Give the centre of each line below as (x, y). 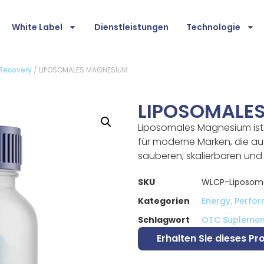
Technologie (213, 27)
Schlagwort (164, 220)
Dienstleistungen (131, 27)
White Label (37, 27)
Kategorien (164, 201)
